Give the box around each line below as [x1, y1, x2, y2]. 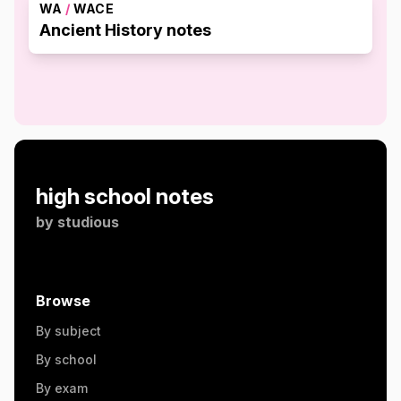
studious [57, 213, 119, 231]
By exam [36, 380, 88, 396]
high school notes [36, 183, 214, 209]
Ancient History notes [39, 21, 211, 39]
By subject [36, 323, 101, 338]
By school [36, 352, 97, 367]
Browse [36, 292, 90, 310]
